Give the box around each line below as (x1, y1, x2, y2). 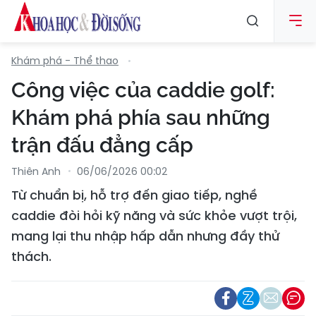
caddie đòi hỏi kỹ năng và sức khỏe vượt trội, (11, 207, 297, 224)
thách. (11, 248, 51, 265)
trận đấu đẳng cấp (11, 133, 193, 157)
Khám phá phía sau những (11, 105, 270, 130)
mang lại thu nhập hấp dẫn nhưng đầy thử (11, 227, 279, 245)
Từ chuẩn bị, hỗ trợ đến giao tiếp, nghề (11, 186, 257, 204)
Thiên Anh (11, 164, 61, 178)
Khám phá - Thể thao (11, 54, 119, 68)
